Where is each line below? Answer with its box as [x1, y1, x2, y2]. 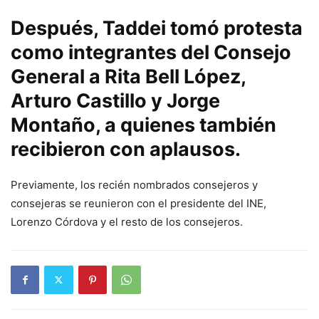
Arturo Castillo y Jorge [11, 88, 220, 113]
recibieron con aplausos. [11, 137, 241, 161]
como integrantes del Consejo [11, 40, 291, 64]
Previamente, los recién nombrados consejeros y [11, 177, 258, 192]
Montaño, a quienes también [11, 113, 276, 137]
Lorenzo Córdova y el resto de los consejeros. [11, 214, 243, 229]
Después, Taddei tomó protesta [11, 16, 303, 40]
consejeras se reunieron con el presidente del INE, [11, 196, 266, 210]
